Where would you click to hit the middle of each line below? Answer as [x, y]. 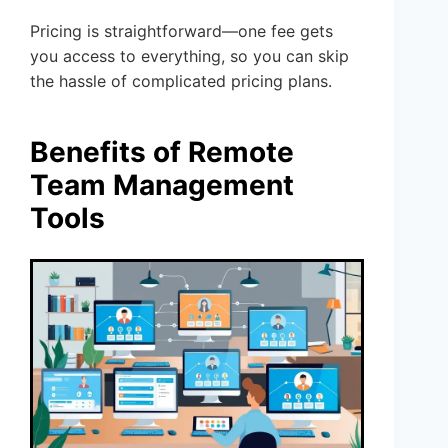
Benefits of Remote [162, 151]
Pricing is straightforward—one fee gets [181, 30]
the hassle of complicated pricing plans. [181, 80]
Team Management [162, 184]
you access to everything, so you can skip [189, 55]
